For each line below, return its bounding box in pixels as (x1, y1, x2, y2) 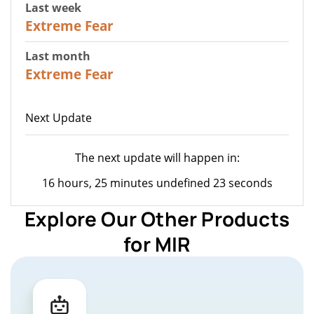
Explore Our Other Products (24, 205, 290, 232)
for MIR (123, 230, 191, 257)
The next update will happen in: (74, 149, 240, 165)
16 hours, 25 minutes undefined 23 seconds (41, 175, 273, 191)
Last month (25, 48, 90, 64)
